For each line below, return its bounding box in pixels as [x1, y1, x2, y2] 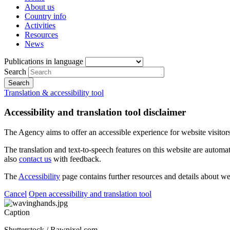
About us [25, 2, 54, 11]
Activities [25, 21, 55, 30]
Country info [25, 11, 66, 21]
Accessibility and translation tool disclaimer [4, 107, 186, 118]
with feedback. [51, 155, 101, 164]
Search [4, 67, 26, 76]
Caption [4, 208, 30, 217]
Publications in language [4, 56, 83, 66]
